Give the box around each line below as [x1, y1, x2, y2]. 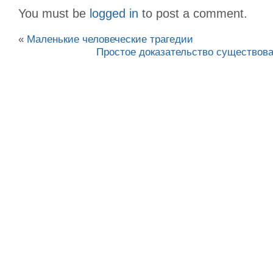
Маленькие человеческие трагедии [27, 32, 193, 45]
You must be [18, 6, 90, 20]
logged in [90, 6, 138, 20]
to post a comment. [138, 6, 247, 20]
